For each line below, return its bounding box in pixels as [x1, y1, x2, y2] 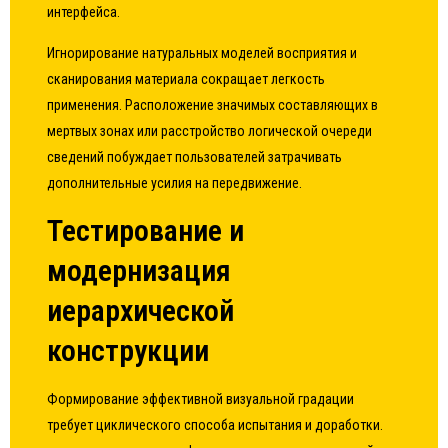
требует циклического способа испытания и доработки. [47, 417, 384, 433]
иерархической [47, 293, 235, 328]
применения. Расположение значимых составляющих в [47, 97, 379, 113]
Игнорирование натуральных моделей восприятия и [47, 45, 358, 61]
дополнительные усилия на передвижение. [47, 175, 303, 191]
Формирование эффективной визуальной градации [47, 391, 355, 407]
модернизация [47, 253, 232, 288]
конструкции [47, 333, 210, 368]
